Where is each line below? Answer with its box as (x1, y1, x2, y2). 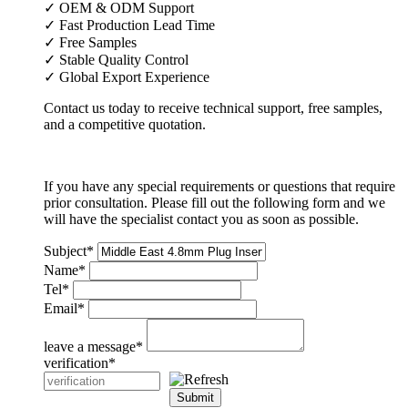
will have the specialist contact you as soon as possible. (44, 210, 359, 227)
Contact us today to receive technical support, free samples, (44, 99, 382, 116)
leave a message (44, 338, 136, 354)
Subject (44, 242, 87, 259)
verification (44, 354, 108, 371)
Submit (177, 390, 214, 404)
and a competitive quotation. (44, 116, 206, 132)
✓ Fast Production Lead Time (44, 16, 215, 33)
